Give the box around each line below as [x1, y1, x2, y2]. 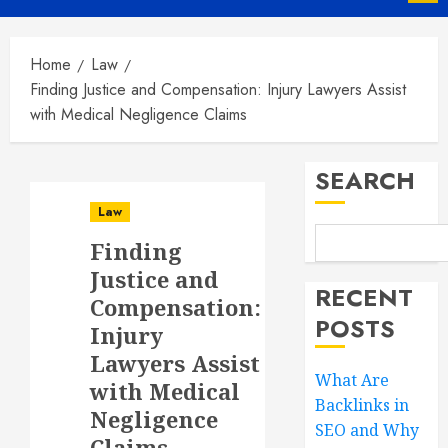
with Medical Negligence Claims [30, 102, 247, 126]
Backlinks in [315, 393, 410, 416]
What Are [315, 368, 390, 391]
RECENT [315, 279, 414, 315]
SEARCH [315, 162, 416, 198]
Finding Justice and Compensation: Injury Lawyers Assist [30, 77, 406, 101]
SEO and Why [315, 418, 420, 441]
